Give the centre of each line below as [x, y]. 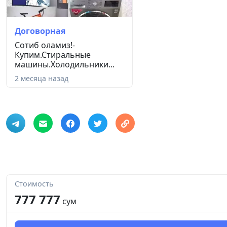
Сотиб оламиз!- [45, 45]
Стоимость [34, 184]
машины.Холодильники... [65, 65]
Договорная [40, 31]
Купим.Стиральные [53, 55]
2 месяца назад [42, 79]
